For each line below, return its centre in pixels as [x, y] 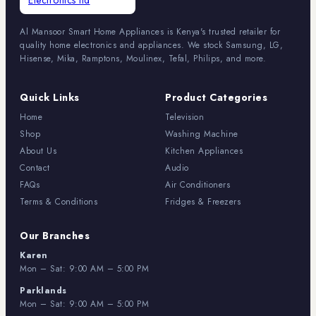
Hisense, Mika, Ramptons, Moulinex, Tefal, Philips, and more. [143, 59]
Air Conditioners [197, 185]
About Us [38, 151]
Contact [35, 168]
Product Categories [216, 98]
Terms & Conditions [59, 202]
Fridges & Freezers [203, 202]
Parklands [43, 291]
